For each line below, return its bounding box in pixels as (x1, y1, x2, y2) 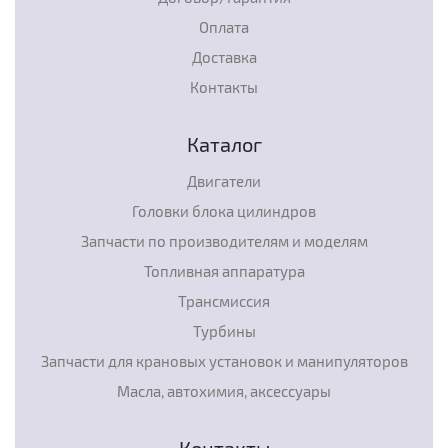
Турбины (192, 322, 256, 340)
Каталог (186, 132, 262, 156)
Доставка (191, 48, 257, 66)
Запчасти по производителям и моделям (80, 232, 368, 250)
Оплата (199, 18, 249, 36)
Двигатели (187, 172, 261, 190)
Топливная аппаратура (143, 262, 305, 280)
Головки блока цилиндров (132, 202, 316, 220)
